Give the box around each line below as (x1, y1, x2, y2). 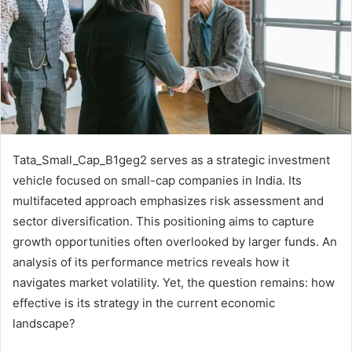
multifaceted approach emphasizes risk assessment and (13, 192, 324, 208)
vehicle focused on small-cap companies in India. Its (13, 172, 302, 188)
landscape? (13, 315, 75, 331)
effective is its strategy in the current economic (13, 295, 275, 310)
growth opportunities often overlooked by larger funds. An (13, 233, 337, 249)
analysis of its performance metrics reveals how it (13, 254, 289, 269)
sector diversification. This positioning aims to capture (13, 213, 314, 229)
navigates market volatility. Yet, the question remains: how (13, 274, 335, 290)
